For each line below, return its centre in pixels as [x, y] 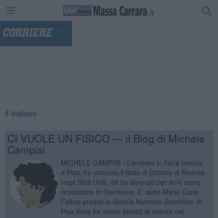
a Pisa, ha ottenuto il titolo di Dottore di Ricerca [133, 172]
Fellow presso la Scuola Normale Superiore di [131, 201]
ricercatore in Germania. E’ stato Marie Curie [129, 191]
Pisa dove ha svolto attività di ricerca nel [122, 211]
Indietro [23, 113]
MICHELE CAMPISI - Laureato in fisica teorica [131, 162]
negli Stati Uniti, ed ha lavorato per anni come [131, 182]
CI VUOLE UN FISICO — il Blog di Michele [106, 138]
